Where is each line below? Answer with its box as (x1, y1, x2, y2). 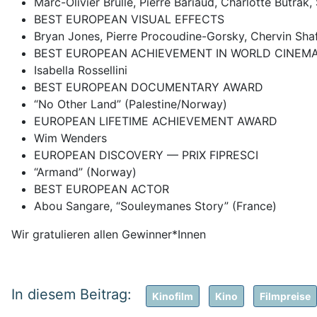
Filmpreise (260, 289, 311, 302)
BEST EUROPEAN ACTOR (34, 181, 169, 196)
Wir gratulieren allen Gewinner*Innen (11, 226, 206, 241)
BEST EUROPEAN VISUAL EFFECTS (34, 11, 224, 26)
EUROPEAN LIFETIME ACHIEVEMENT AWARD (34, 113, 277, 128)
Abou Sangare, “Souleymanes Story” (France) (34, 198, 277, 213)
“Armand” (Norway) (34, 164, 137, 179)
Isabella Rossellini (34, 62, 127, 77)
